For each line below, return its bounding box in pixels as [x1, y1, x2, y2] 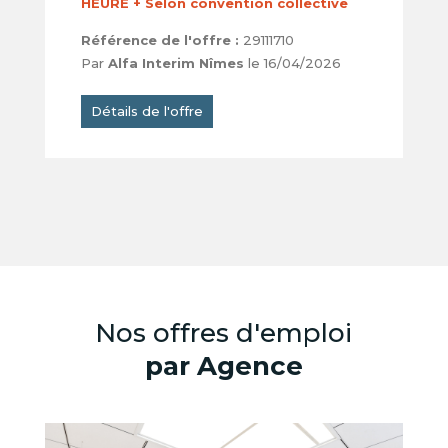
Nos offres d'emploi [95, 317, 353, 350]
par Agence [144, 350, 303, 383]
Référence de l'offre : [80, 32, 239, 49]
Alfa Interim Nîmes [107, 55, 244, 72]
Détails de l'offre [90, 103, 203, 120]
